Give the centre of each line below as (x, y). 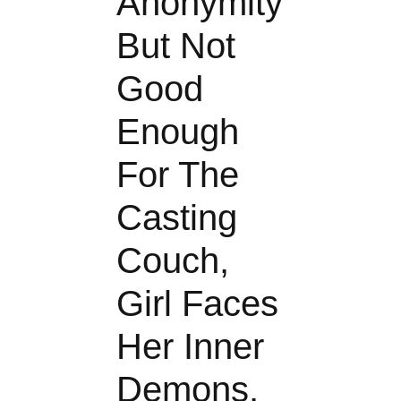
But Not (176, 45)
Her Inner (190, 346)
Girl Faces (197, 303)
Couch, (173, 260)
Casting (177, 217)
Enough (178, 131)
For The (178, 174)
